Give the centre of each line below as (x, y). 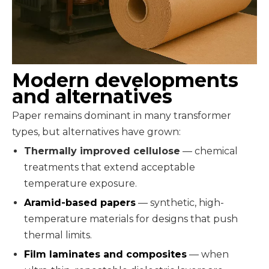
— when (208, 254)
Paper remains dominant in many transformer (122, 115)
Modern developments (125, 80)
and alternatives (92, 96)
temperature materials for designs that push (131, 219)
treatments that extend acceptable (110, 167)
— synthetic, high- (180, 202)
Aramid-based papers (80, 202)
